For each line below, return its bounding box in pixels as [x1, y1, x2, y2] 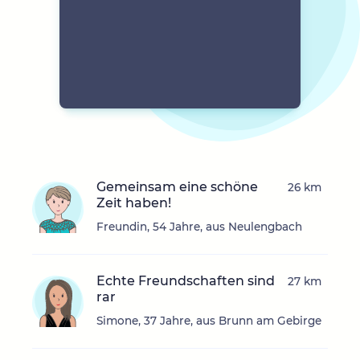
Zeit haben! [96, 195, 171, 211]
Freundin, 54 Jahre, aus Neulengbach [96, 220, 302, 234]
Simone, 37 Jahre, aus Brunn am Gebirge [96, 314, 321, 328]
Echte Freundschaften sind [96, 273, 275, 289]
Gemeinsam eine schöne [96, 179, 258, 195]
